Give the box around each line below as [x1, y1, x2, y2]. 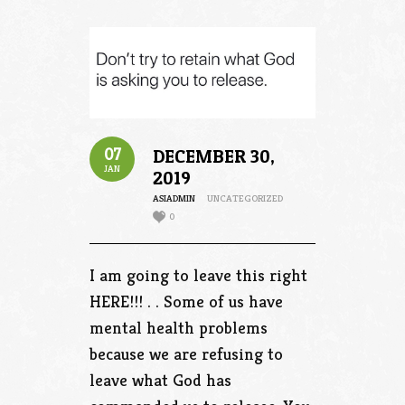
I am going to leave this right [89, 263, 307, 286]
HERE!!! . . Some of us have [89, 289, 283, 312]
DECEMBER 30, [153, 145, 275, 167]
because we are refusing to [89, 342, 283, 364]
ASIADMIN [153, 191, 195, 204]
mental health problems [89, 316, 268, 338]
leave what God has [89, 368, 231, 391]
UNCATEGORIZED [207, 191, 283, 204]
